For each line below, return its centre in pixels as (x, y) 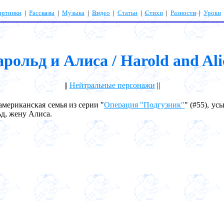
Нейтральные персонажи (112, 85)
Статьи (127, 13)
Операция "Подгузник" (144, 104)
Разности (183, 13)
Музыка (73, 13)
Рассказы (42, 13)
